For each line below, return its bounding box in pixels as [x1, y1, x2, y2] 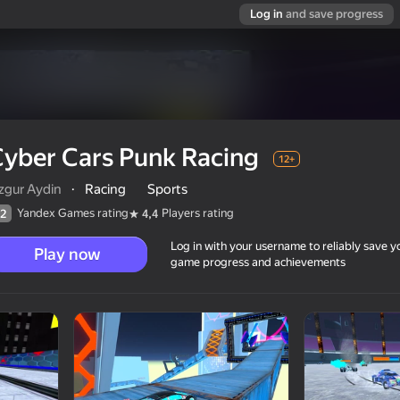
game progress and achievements [171, 255, 346, 270]
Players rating [162, 206, 234, 221]
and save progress [286, 7, 383, 21]
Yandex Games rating [17, 206, 129, 221]
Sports [147, 181, 187, 198]
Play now [34, 245, 101, 264]
